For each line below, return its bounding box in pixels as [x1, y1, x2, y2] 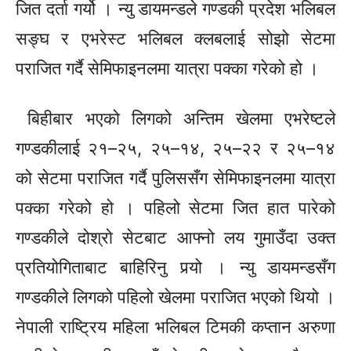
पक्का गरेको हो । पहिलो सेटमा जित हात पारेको [16, 197, 335, 219]
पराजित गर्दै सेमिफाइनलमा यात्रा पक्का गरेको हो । [16, 58, 328, 79]
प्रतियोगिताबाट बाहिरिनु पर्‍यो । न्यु [16, 257, 267, 278]
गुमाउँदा [253, 227, 298, 248]
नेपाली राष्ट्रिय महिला [16, 317, 155, 338]
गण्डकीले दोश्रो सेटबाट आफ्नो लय [16, 227, 254, 248]
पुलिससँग [151, 168, 208, 189]
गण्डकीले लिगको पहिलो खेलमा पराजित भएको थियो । [16, 287, 335, 308]
